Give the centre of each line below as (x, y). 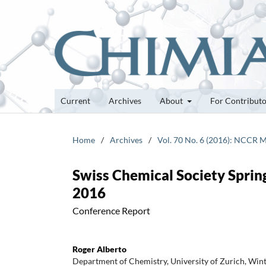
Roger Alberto (99, 249)
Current (75, 100)
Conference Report (111, 210)
